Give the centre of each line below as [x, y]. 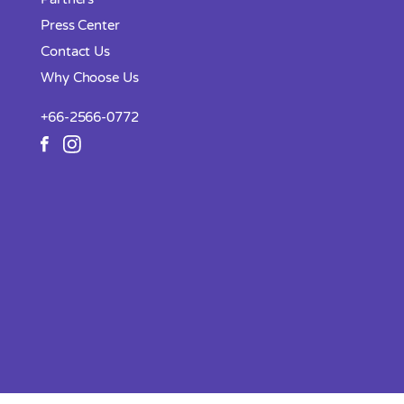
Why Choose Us [90, 78]
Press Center [80, 25]
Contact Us [76, 51]
